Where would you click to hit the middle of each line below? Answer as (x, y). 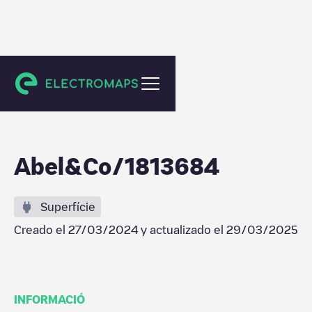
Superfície (68, 207)
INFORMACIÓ (49, 299)
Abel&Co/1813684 (117, 166)
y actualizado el (182, 230)
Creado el (41, 230)
